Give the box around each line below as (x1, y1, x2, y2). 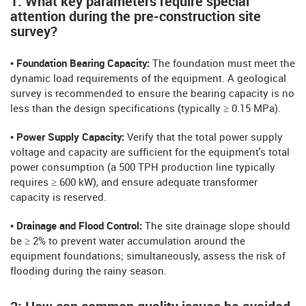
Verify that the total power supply (127, 132, 283, 143)
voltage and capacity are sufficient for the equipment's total (10, 147, 290, 158)
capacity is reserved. (10, 192, 107, 204)
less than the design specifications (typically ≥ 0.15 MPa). (10, 103, 281, 115)
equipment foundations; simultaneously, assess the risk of (10, 251, 286, 262)
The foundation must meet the (150, 58, 295, 70)
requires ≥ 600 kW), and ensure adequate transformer (10, 177, 258, 189)
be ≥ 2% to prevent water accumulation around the (10, 236, 245, 247)
